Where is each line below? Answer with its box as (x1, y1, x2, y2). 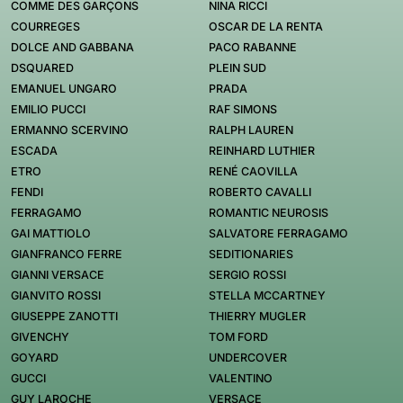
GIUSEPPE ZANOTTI (11, 309, 118, 323)
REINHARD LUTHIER (209, 144, 315, 157)
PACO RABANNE (209, 40, 297, 54)
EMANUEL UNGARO (11, 82, 117, 95)
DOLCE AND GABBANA (11, 40, 134, 54)
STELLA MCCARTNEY (209, 289, 326, 302)
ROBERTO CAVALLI (209, 185, 311, 199)
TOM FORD (209, 330, 268, 344)
